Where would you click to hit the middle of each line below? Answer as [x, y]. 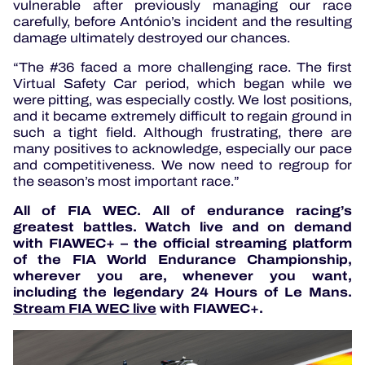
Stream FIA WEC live [85, 308]
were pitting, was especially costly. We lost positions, [182, 99]
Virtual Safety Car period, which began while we [182, 83]
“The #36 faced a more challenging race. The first [182, 67]
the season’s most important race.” [126, 181]
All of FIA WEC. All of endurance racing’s [182, 210]
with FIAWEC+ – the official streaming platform [182, 243]
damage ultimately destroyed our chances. [153, 37]
